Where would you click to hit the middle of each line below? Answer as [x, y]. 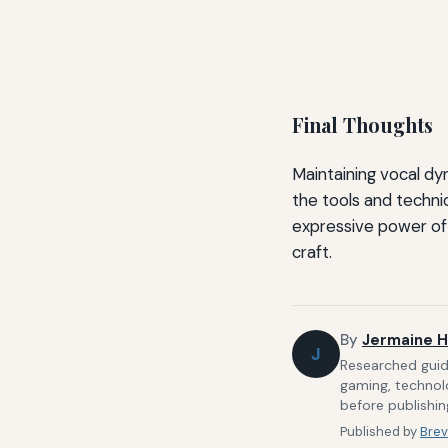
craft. [312, 251]
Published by [380, 432]
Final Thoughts [362, 125]
